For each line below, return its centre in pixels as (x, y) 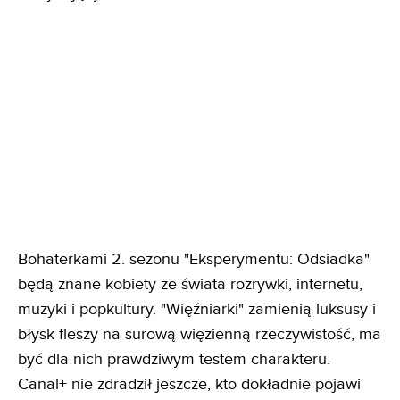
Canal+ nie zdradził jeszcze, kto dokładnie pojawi (189, 384)
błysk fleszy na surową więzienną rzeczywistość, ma (200, 334)
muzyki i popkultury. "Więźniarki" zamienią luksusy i (197, 309)
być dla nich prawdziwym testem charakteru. (174, 359)
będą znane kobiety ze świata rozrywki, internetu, (190, 284)
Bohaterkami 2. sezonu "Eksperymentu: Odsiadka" (194, 259)
